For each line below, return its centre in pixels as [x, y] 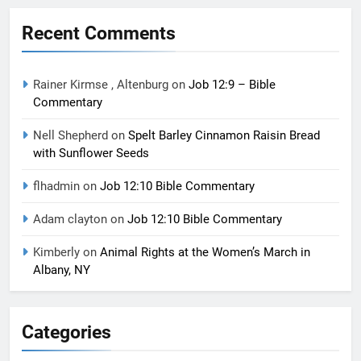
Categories [66, 332]
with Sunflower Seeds [91, 153]
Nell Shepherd [71, 135]
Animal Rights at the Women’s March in [205, 252]
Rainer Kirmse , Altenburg [101, 85]
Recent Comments [99, 33]
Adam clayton [70, 219]
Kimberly [56, 252]
